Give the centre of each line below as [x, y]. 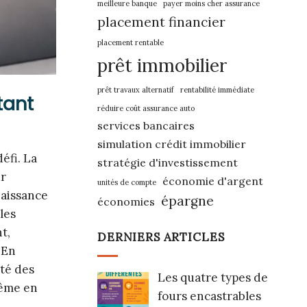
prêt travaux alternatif [136, 90]
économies [126, 201]
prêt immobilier [162, 65]
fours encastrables [209, 296]
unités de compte [127, 182]
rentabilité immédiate [217, 90]
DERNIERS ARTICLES [161, 237]
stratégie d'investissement [168, 162]
